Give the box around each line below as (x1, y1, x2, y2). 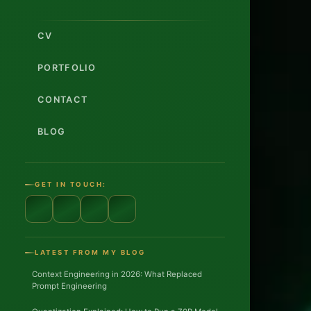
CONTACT (37, 94, 88, 105)
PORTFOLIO (37, 62, 96, 73)
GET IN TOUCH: (35, 180, 107, 189)
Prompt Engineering (32, 281, 107, 292)
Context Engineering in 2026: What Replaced (32, 269, 202, 280)
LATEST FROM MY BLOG (35, 249, 146, 257)
